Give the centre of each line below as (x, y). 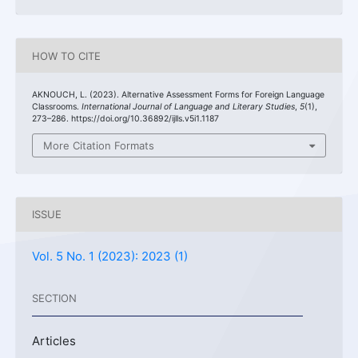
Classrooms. (57, 107)
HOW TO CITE (66, 56)
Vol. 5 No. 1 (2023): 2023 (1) (110, 256)
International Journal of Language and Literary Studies (188, 107)
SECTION (54, 298)
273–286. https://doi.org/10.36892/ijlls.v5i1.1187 (125, 119)
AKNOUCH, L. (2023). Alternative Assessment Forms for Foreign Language (178, 95)
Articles (54, 340)
